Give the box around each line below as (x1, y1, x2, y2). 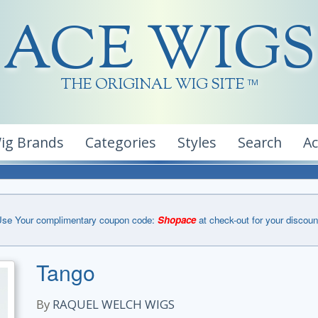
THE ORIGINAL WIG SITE (60, 75, 245, 96)
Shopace (157, 213, 196, 226)
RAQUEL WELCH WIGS (53, 296, 175, 312)
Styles (177, 133, 216, 152)
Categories (85, 133, 156, 152)
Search (238, 133, 282, 152)
